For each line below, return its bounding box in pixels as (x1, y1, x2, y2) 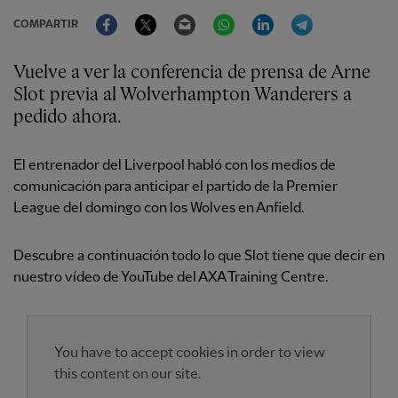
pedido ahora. (13, 107, 122, 127)
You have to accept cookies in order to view (54, 346, 325, 361)
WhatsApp (235, 6, 299, 21)
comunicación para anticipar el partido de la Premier (13, 179, 338, 195)
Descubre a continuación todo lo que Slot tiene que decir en (13, 249, 385, 264)
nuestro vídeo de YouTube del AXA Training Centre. (13, 270, 329, 285)
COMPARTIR (13, 19, 78, 30)
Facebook (117, 6, 178, 21)
